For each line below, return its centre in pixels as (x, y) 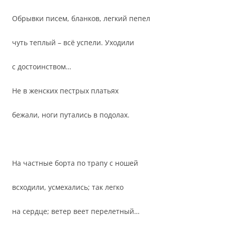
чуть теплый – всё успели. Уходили (73, 42)
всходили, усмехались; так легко (68, 187)
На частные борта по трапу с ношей (75, 163)
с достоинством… (42, 67)
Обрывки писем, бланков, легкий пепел (81, 18)
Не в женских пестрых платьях (65, 91)
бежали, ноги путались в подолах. (71, 115)
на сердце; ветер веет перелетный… (76, 211)
